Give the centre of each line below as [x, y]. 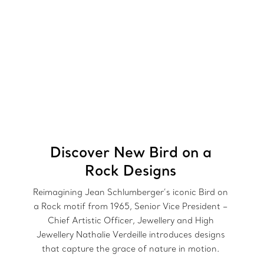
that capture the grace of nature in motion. [131, 249]
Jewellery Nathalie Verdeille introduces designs [131, 235]
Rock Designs [131, 170]
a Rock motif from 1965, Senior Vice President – [131, 207]
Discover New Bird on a [131, 152]
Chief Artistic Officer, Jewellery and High [131, 221]
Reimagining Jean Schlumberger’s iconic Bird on [131, 192]
